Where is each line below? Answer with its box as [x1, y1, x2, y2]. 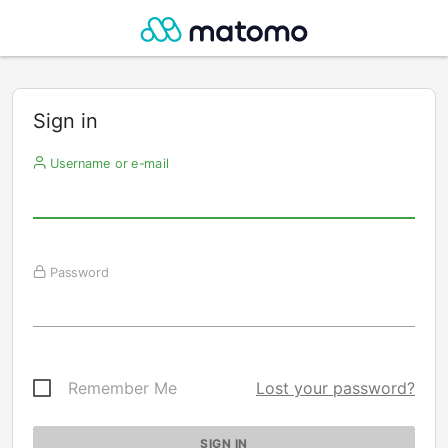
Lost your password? [256, 378, 415, 398]
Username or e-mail [45, 155, 169, 171]
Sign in [33, 109, 98, 133]
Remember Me [68, 378, 177, 398]
